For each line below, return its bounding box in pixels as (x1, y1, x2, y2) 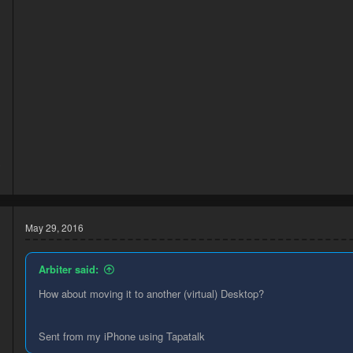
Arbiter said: (39, 262, 98, 277)
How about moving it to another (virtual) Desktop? (39, 286, 264, 302)
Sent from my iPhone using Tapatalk (39, 329, 205, 344)
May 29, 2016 (25, 221, 84, 235)
